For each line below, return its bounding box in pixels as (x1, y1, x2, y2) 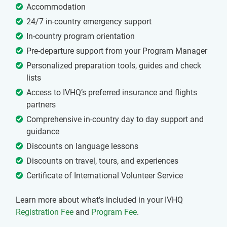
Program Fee (91, 207, 137, 217)
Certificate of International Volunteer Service (26, 171, 183, 181)
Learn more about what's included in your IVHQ (16, 195, 183, 205)
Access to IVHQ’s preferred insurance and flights (26, 88, 197, 98)
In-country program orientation (26, 31, 135, 42)
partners (26, 100, 56, 110)
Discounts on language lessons (26, 141, 138, 152)
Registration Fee (16, 207, 73, 217)
